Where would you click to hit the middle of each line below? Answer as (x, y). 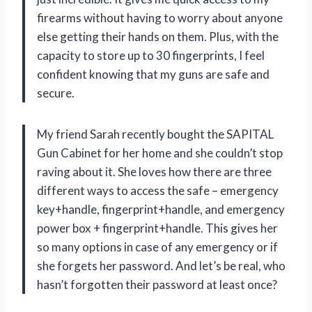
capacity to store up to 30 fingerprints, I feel (151, 55)
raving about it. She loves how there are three (154, 171)
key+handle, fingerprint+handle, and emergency (161, 209)
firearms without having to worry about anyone (160, 17)
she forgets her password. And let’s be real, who (161, 265)
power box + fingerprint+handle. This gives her (157, 228)
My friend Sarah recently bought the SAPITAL (155, 134)
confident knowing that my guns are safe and (153, 74)
